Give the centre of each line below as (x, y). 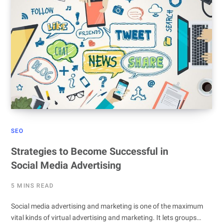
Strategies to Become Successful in (90, 152)
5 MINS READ (33, 186)
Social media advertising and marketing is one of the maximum (107, 206)
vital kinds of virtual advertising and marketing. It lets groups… (106, 218)
